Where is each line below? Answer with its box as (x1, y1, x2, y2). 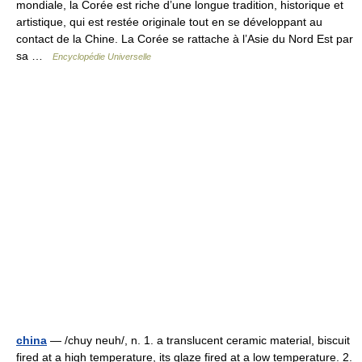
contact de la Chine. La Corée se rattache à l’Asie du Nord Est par (16, 32, 353, 45)
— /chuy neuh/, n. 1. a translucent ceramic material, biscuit (47, 334, 350, 347)
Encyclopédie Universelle (53, 52, 151, 61)
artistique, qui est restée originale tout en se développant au (16, 15, 322, 28)
